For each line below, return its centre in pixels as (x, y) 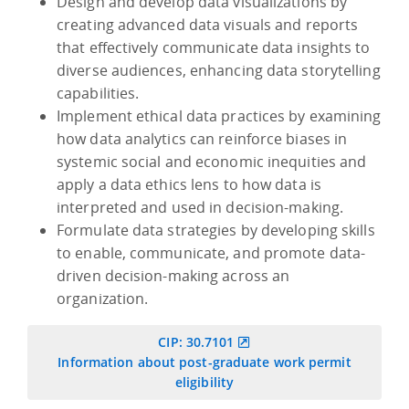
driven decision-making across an (173, 275)
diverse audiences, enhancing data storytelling (219, 70)
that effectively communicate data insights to (214, 47)
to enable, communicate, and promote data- (211, 252)
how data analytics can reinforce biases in (202, 138)
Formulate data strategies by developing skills (216, 230)
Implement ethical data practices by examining (219, 115)
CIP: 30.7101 (196, 341)
